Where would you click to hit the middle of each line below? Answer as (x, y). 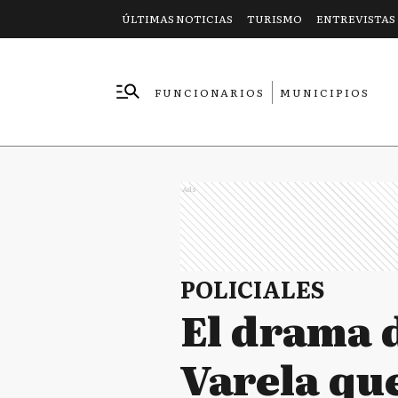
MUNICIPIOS (325, 92)
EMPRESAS (193, 115)
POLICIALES (252, 288)
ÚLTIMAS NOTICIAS (177, 19)
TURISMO (275, 19)
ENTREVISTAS (356, 19)
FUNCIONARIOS (210, 92)
